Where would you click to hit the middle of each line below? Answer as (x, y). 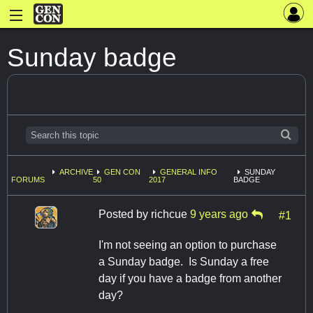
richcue (169, 214)
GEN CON (123, 172)
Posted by (125, 214)
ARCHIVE (77, 172)
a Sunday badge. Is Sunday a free (184, 261)
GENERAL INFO (189, 172)
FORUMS (28, 180)
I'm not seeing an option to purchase (188, 245)
